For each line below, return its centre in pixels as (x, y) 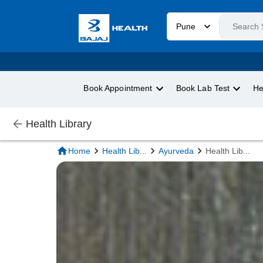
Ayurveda (176, 151)
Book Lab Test (203, 89)
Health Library (59, 124)
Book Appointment (118, 89)
